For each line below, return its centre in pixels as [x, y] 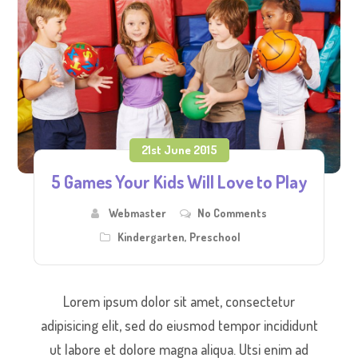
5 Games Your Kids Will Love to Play [179, 182]
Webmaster [137, 213]
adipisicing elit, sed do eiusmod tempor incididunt [179, 326]
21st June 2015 [179, 150]
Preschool [215, 237]
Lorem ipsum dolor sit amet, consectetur [179, 302]
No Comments [232, 213]
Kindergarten [151, 237]
